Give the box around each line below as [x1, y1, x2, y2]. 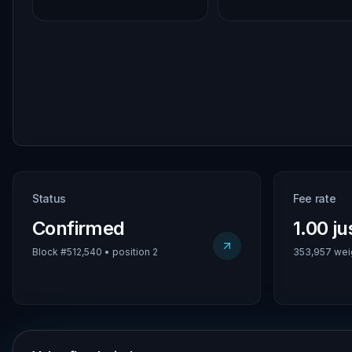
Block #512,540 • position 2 [32, 246, 158, 258]
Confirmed [32, 217, 125, 240]
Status [32, 192, 66, 205]
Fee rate [293, 192, 336, 205]
